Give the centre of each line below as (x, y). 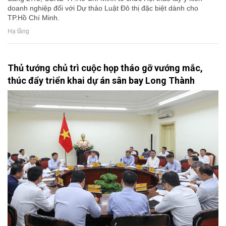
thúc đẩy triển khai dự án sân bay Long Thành (101, 80)
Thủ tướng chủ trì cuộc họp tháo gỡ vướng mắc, (105, 68)
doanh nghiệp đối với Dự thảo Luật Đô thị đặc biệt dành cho (103, 8)
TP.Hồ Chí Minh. (34, 17)
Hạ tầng (18, 32)
